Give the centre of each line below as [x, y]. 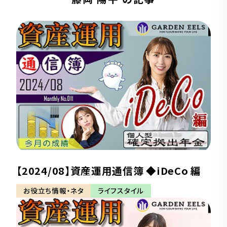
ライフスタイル [121, 191]
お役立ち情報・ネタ [54, 191]
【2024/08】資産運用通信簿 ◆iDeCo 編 [109, 170]
